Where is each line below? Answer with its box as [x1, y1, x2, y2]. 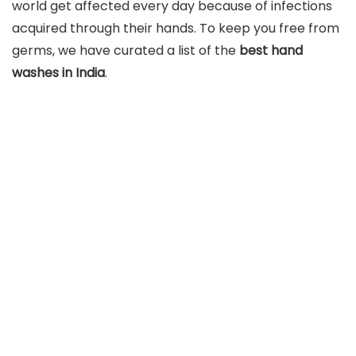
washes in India [12, 64, 105, 82]
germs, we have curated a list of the [12, 41, 239, 60]
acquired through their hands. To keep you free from [12, 19, 339, 37]
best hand [239, 41, 303, 60]
